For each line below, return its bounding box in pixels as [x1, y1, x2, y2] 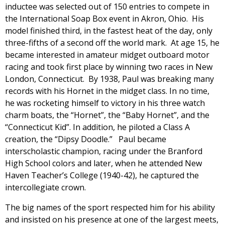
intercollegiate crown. [5, 181, 86, 193]
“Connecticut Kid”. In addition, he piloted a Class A [5, 121, 190, 133]
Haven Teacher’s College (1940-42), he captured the [5, 169, 199, 181]
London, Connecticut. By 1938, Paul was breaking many [5, 73, 214, 84]
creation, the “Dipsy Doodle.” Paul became [5, 133, 166, 145]
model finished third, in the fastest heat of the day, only [5, 25, 212, 36]
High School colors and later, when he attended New [5, 157, 202, 169]
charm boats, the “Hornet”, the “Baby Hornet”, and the [5, 109, 209, 121]
